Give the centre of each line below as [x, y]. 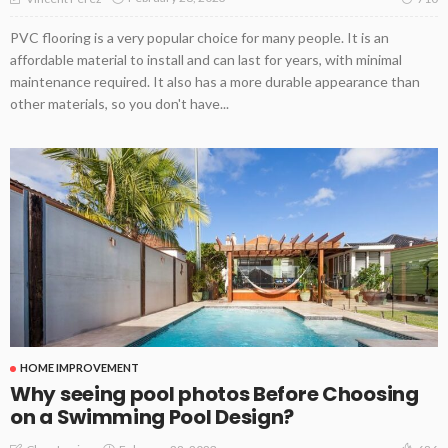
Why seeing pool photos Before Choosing [214, 394]
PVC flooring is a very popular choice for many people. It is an [199, 37]
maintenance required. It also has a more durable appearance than [215, 81]
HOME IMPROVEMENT [79, 368]
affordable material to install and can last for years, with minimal [206, 59]
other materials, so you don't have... [119, 103]
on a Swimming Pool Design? [152, 417]
